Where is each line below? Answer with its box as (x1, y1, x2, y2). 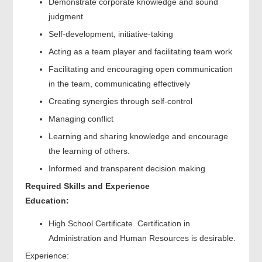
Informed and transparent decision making (48, 163, 205, 173)
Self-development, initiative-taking (48, 29, 173, 39)
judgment (48, 11, 83, 21)
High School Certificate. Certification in (48, 218, 190, 228)
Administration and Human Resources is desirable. (48, 233, 236, 243)
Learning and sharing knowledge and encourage (48, 131, 228, 141)
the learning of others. (48, 146, 130, 156)
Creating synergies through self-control (48, 96, 192, 106)
